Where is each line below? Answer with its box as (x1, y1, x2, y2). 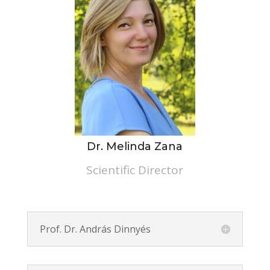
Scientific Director (86, 162, 184, 178)
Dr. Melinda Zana (87, 140, 183, 153)
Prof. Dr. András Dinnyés (39, 222, 151, 236)
